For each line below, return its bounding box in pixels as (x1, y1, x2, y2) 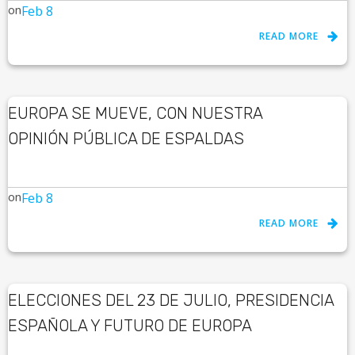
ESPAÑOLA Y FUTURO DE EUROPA (8, 316, 252, 335)
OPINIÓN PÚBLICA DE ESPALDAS (8, 129, 244, 148)
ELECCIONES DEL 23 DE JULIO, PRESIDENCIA (8, 291, 334, 310)
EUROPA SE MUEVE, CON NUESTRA (8, 104, 263, 123)
